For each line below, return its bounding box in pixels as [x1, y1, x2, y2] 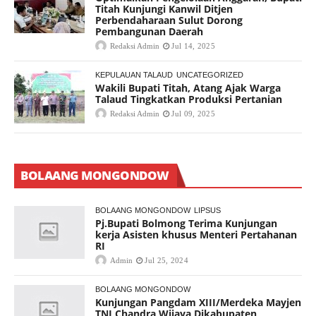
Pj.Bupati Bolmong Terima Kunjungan [95, 217, 277, 231]
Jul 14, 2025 [171, 42, 215, 51]
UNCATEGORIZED [176, 71, 243, 80]
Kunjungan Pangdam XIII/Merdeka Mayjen [95, 296, 301, 310]
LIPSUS [194, 206, 221, 215]
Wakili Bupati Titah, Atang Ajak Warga [95, 81, 281, 95]
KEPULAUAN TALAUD [95, 71, 173, 80]
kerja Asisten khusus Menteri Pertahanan [95, 228, 297, 242]
